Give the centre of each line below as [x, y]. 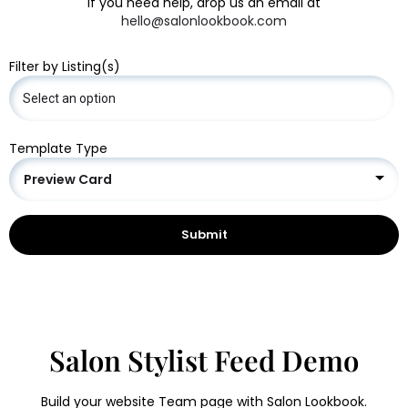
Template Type [58, 148]
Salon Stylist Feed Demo [204, 360]
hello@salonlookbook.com [204, 21]
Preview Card [68, 179]
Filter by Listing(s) [65, 66]
